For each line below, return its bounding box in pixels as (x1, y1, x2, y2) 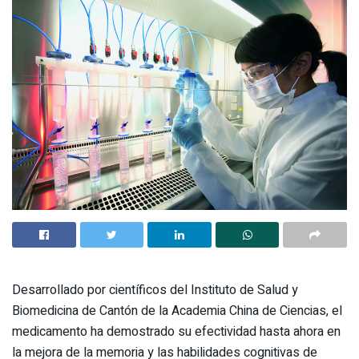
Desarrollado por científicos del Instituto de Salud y (12, 280, 298, 300)
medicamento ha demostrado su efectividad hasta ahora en (12, 321, 341, 341)
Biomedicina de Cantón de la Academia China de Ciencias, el (12, 301, 342, 321)
